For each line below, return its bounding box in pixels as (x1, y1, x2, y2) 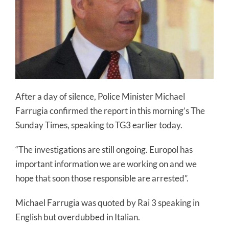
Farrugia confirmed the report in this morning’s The (15, 105, 205, 116)
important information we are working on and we (15, 158, 197, 169)
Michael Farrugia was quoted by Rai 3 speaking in (15, 197, 199, 208)
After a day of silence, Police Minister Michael (15, 90, 185, 102)
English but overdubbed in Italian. (15, 211, 140, 222)
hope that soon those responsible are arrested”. (15, 172, 189, 184)
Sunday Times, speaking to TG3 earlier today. (15, 119, 182, 130)
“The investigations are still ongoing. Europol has (15, 144, 193, 155)
